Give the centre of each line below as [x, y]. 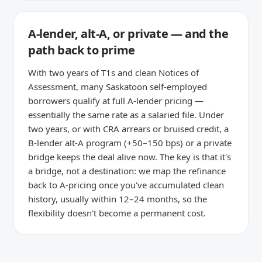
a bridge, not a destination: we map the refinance [127, 171]
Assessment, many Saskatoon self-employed [118, 87]
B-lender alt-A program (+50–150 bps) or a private [130, 143]
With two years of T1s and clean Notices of [113, 73]
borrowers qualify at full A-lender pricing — [116, 101]
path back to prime [82, 50]
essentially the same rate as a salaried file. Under [126, 115]
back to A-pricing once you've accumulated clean [126, 185]
